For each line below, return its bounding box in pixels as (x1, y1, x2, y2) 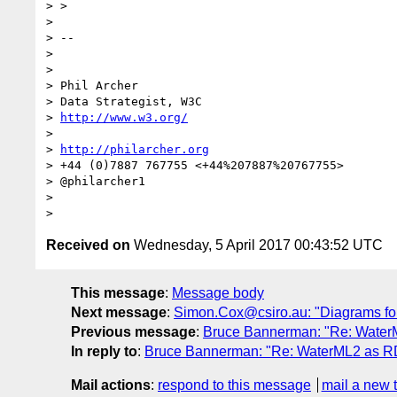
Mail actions (71, 377, 151, 393)
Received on (46, 237, 130, 253)
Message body (172, 284, 264, 300)
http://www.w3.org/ (60, 110, 188, 124)
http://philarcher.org (60, 142, 209, 156)
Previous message (71, 323, 196, 339)
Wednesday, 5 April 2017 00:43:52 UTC (130, 237, 383, 253)
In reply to (71, 343, 137, 359)
